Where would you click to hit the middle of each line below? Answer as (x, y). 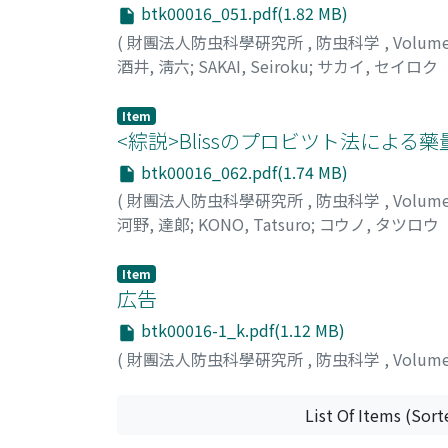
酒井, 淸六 (153, 65)
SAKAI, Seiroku (253, 65)
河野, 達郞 (153, 224)
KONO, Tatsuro (254, 224)
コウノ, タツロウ (379, 224)
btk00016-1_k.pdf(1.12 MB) (241, 330)
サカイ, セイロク (377, 65)
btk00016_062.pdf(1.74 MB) (242, 171)
